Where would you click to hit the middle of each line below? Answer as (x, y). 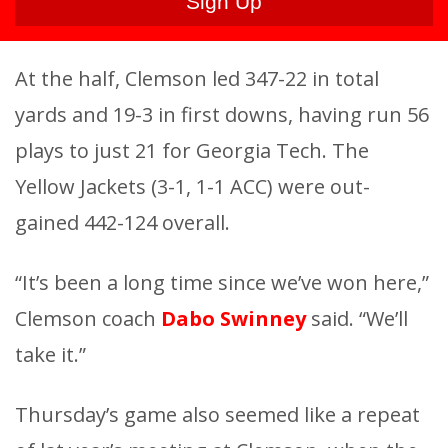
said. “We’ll (357, 319)
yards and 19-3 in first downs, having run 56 (222, 115)
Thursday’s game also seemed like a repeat (217, 415)
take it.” (50, 355)
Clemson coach (85, 319)
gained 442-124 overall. (122, 223)
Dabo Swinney (231, 319)
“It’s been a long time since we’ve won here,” (222, 283)
